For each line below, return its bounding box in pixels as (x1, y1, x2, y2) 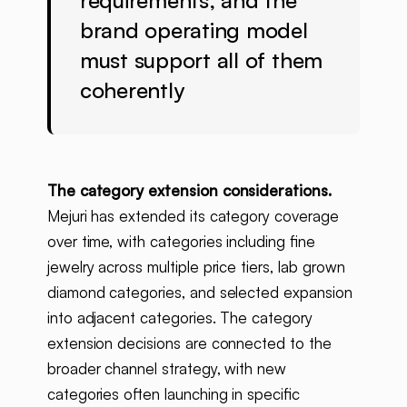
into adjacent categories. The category (46, 308, 313, 328)
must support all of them (79, 46, 323, 74)
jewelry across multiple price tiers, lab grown (46, 257, 345, 277)
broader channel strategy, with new (46, 359, 287, 379)
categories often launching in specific (46, 384, 300, 404)
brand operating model (79, 16, 308, 45)
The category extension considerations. (46, 181, 332, 201)
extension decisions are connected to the (46, 333, 332, 353)
